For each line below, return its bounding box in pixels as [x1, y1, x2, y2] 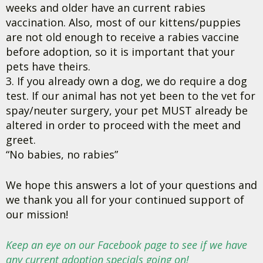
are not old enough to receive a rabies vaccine [6, 30, 239, 44]
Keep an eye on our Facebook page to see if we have [6, 238, 247, 252]
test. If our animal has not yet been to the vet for [6, 89, 255, 103]
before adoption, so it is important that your [6, 45, 235, 59]
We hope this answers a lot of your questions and [6, 178, 257, 192]
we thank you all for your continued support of [6, 193, 244, 207]
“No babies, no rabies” [6, 147, 118, 161]
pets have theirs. [6, 59, 90, 73]
